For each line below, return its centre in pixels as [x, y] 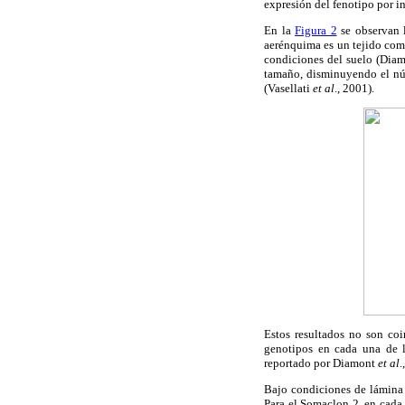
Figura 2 [316, 30]
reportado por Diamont [321, 363]
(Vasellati [288, 88]
